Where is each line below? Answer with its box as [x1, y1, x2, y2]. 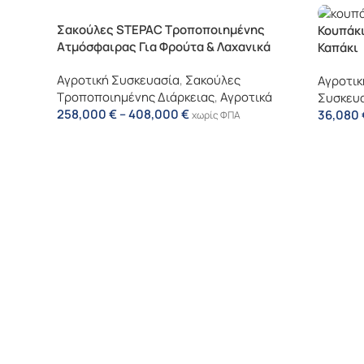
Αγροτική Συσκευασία [57, 71, 180, 89]
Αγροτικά [220, 89, 272, 106]
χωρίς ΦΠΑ [192, 108, 240, 122]
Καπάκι [318, 39, 358, 57]
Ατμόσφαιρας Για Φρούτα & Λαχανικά [57, 38, 271, 55]
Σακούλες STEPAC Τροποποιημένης [57, 21, 265, 38]
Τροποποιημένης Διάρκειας [57, 89, 214, 106]
